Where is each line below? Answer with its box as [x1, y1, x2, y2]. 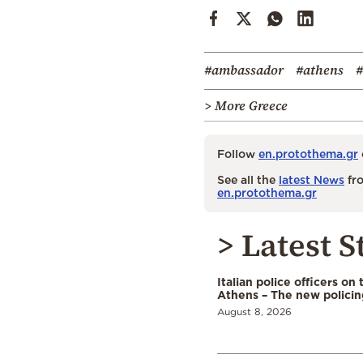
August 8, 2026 [217, 305, 292, 317]
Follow [217, 147, 258, 160]
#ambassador [204, 60, 284, 79]
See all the [217, 173, 279, 186]
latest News [279, 173, 344, 186]
